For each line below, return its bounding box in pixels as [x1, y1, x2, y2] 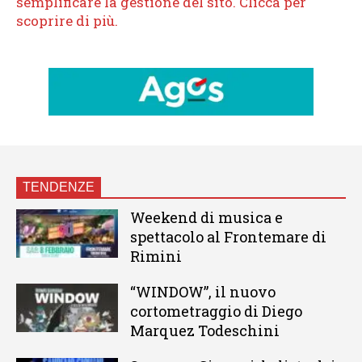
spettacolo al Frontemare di [129, 227, 326, 247]
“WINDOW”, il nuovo [129, 282, 276, 302]
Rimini [129, 246, 182, 267]
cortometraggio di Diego [129, 301, 302, 322]
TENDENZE [23, 180, 95, 195]
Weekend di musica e [129, 208, 283, 228]
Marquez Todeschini [129, 321, 280, 341]
